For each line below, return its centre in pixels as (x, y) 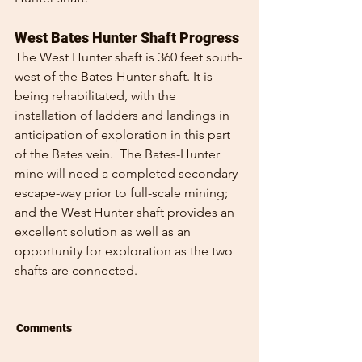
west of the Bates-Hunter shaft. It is (115, 77)
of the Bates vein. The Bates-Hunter (119, 154)
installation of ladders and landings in (124, 116)
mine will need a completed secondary (128, 174)
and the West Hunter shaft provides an (126, 213)
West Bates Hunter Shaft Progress (127, 38)
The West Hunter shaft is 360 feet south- (128, 57)
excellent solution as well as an (104, 232)
